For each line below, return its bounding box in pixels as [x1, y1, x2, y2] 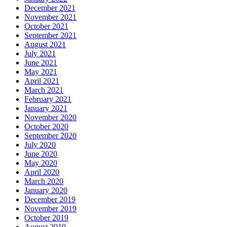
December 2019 [24, 195, 75, 204]
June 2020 [24, 149, 57, 158]
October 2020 [24, 122, 68, 131]
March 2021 [24, 85, 63, 94]
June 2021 [24, 58, 57, 67]
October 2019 [24, 213, 68, 222]
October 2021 [24, 21, 68, 30]
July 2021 [24, 49, 56, 58]
